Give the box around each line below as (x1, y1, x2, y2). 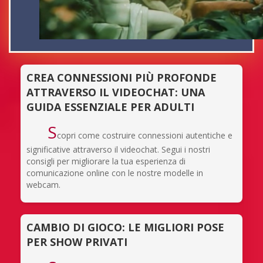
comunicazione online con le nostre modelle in (26, 167, 203, 178)
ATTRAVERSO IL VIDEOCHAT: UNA (26, 85, 205, 99)
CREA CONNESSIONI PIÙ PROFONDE (26, 70, 217, 85)
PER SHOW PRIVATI (26, 235, 127, 249)
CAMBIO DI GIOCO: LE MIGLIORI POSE (26, 220, 224, 234)
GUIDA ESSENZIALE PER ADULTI (26, 100, 194, 114)
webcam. (26, 179, 60, 190)
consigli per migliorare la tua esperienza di (26, 156, 186, 167)
